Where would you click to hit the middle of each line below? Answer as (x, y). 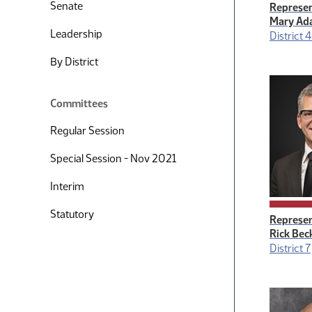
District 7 (290, 248)
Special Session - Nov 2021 (113, 158)
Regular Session (87, 131)
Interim (67, 186)
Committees (79, 103)
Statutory (72, 214)
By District (74, 62)
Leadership (76, 34)
